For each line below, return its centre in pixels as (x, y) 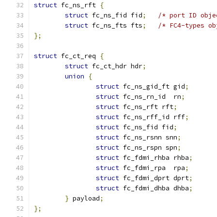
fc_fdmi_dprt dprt (154, 178)
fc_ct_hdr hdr (115, 66)
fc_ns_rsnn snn (148, 137)
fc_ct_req (78, 56)
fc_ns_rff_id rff (152, 117)
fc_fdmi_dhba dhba (154, 188)
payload (84, 198)
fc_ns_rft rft (146, 107)
